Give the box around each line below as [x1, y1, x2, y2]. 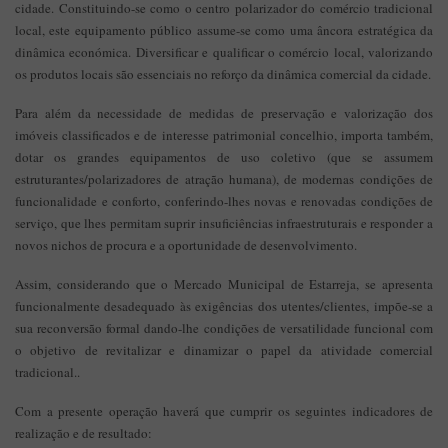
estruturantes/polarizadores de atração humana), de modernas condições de [15, 170, 433, 188]
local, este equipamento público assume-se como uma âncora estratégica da [15, 21, 433, 39]
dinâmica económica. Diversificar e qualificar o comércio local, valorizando [15, 43, 433, 61]
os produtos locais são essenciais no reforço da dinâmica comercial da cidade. [15, 65, 431, 83]
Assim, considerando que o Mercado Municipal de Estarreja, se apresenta [15, 275, 433, 293]
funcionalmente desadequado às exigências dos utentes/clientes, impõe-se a [15, 297, 433, 315]
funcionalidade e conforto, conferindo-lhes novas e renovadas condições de [15, 192, 433, 210]
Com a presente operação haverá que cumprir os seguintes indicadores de [15, 402, 433, 420]
